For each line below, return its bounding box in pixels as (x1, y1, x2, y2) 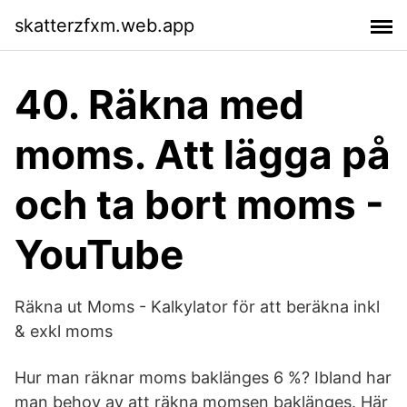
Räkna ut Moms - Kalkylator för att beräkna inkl (15, 297, 380, 316)
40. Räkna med (15, 80, 304, 129)
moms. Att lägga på (15, 130, 391, 179)
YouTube (15, 230, 184, 279)
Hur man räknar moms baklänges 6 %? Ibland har (15, 368, 392, 387)
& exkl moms (15, 322, 113, 341)
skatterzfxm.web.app (15, 14, 194, 36)
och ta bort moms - (15, 180, 384, 229)
